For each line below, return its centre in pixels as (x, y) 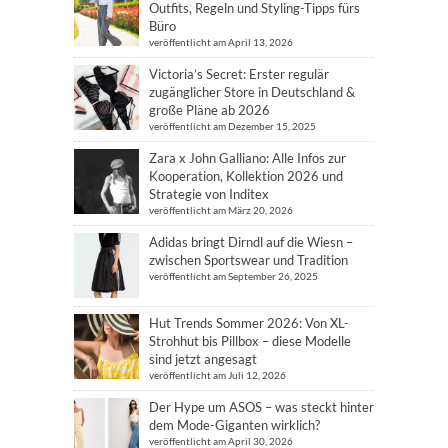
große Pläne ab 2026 (209, 110)
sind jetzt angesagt (203, 359)
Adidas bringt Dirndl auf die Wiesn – (251, 242)
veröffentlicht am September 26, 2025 (233, 276)
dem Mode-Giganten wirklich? (234, 425)
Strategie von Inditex (209, 194)
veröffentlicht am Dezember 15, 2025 (232, 126)
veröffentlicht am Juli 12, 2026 (217, 375)
